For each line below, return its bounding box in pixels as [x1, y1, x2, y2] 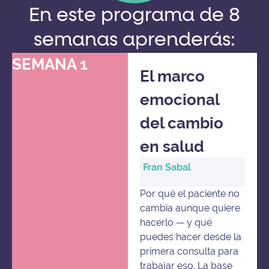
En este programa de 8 [29, 5, 240, 25]
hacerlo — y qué [140, 216, 213, 228]
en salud [140, 137, 205, 156]
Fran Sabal [143, 162, 192, 174]
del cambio [140, 113, 224, 132]
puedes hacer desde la [140, 231, 242, 243]
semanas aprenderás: [34, 30, 235, 50]
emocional [140, 90, 220, 109]
